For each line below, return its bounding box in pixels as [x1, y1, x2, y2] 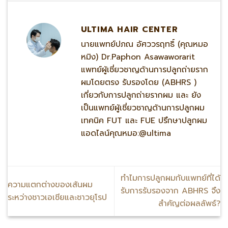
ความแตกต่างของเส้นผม [8, 178, 93, 191]
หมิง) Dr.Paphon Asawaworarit [80, 50, 195, 63]
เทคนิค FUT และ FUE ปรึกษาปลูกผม [80, 114, 207, 127]
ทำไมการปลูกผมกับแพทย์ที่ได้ [121, 172, 220, 185]
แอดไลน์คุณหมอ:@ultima [80, 127, 171, 139]
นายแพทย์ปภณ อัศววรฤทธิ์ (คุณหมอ [80, 38, 208, 50]
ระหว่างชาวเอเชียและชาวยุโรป [8, 191, 107, 204]
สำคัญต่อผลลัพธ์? [158, 197, 220, 210]
